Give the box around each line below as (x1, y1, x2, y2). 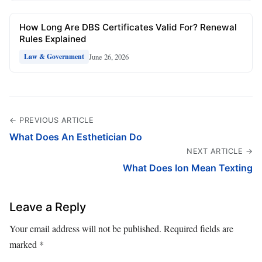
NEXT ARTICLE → (187, 147, 253, 156)
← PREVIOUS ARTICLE (9, 116, 94, 125)
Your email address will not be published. (9, 222, 161, 235)
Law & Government (24, 51, 84, 62)
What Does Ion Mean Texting (123, 162, 253, 174)
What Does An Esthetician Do (9, 131, 142, 143)
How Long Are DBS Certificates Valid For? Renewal (19, 22, 237, 33)
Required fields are (164, 222, 233, 235)
